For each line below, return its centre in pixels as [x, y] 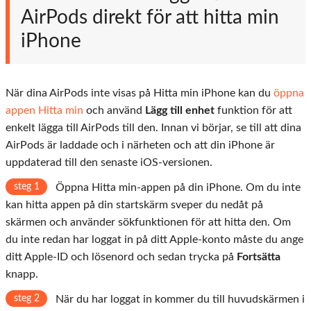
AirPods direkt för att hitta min [150, 17]
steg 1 [26, 186]
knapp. [22, 274]
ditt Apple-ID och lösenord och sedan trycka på [121, 257]
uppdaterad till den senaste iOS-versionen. [109, 162]
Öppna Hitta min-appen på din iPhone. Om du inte [177, 187]
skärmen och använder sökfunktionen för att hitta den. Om [148, 222]
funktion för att [253, 110]
